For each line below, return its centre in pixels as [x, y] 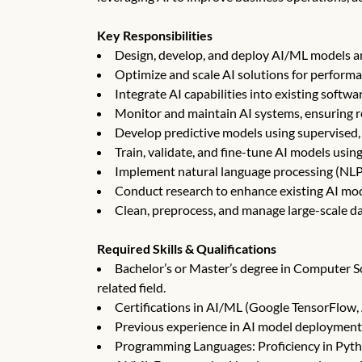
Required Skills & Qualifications [187, 248]
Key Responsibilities [155, 35]
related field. [131, 287]
